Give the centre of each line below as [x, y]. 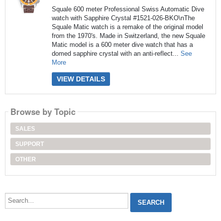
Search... [17, 195]
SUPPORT [29, 144]
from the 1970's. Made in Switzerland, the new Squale [128, 36]
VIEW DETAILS [81, 79]
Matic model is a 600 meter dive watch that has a [122, 45]
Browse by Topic [43, 112]
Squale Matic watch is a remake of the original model [127, 27]
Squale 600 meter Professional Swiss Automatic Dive [128, 9]
